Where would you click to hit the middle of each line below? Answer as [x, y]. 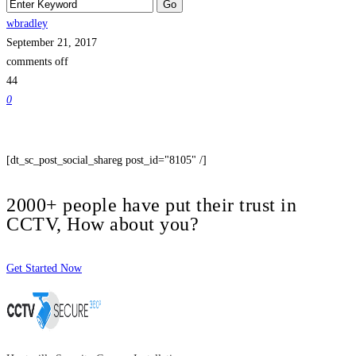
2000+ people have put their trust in [151, 205]
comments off [37, 61]
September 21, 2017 [52, 42]
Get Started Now [44, 268]
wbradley [27, 23]
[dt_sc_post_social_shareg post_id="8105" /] [106, 160]
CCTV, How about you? [103, 224]
